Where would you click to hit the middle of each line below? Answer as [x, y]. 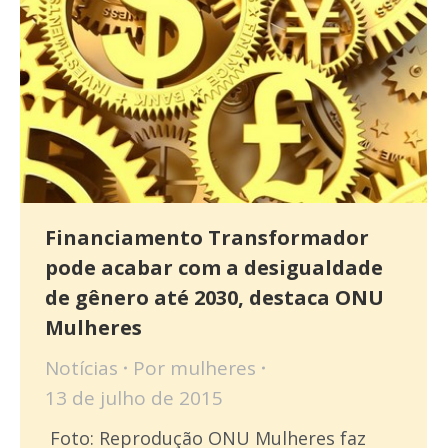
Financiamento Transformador [207, 238]
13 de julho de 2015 [134, 398]
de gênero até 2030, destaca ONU [214, 298]
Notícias [81, 368]
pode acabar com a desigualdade [214, 268]
